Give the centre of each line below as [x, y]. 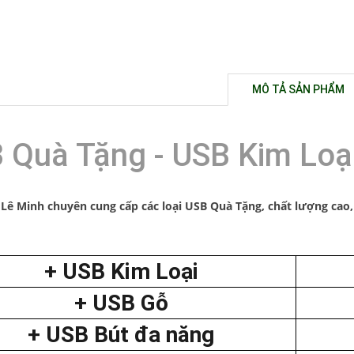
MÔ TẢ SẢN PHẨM [299, 89]
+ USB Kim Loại [121, 271]
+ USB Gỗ [121, 303]
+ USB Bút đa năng [121, 334]
